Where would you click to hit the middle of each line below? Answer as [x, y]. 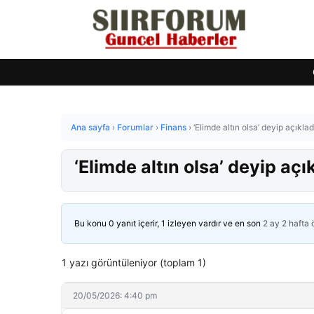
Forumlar [135, 127]
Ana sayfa [90, 127]
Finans [173, 127]
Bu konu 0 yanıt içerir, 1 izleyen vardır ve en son [169, 223]
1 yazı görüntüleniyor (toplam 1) [134, 262]
